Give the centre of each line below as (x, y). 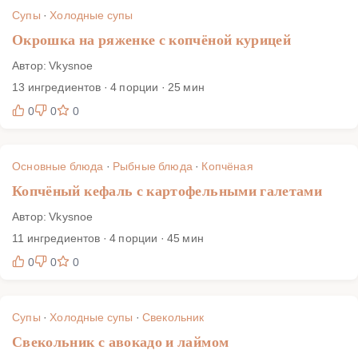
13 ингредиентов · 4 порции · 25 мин (108, 86)
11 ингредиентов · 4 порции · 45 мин (108, 237)
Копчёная (227, 165)
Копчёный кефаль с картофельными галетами (167, 191)
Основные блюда (58, 165)
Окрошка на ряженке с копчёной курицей (152, 40)
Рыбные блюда (152, 165)
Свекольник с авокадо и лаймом (121, 342)
